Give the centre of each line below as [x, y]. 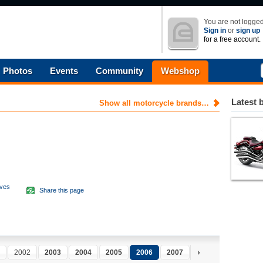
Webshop [180, 71]
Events [64, 71]
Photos [18, 71]
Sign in [215, 31]
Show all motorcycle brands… [154, 103]
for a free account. [232, 39]
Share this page [62, 190]
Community [119, 71]
